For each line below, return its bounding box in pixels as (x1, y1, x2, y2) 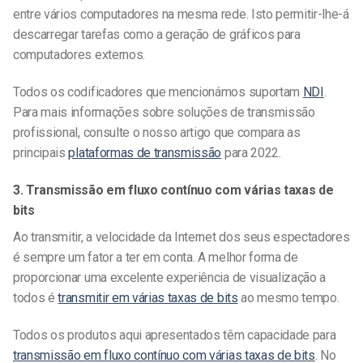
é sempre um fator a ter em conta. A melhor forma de (13, 249, 298, 265)
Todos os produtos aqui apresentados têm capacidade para (13, 327, 336, 343)
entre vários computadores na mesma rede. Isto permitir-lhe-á (13, 6, 349, 23)
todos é (13, 289, 58, 305)
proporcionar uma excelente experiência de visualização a (13, 269, 327, 285)
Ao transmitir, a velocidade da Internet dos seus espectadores (13, 228, 350, 245)
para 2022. (221, 145, 281, 160)
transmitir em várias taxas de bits (58, 289, 238, 305)
